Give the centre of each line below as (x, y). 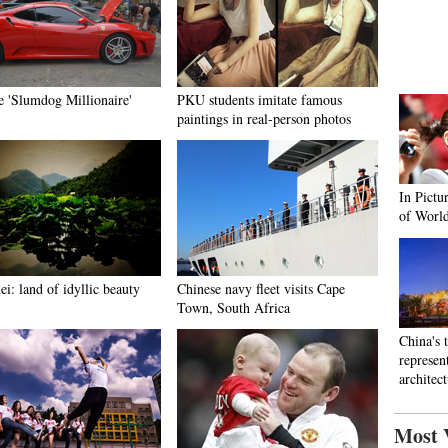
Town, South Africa (233, 307)
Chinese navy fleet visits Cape (261, 288)
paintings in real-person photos (264, 118)
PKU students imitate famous (259, 99)
